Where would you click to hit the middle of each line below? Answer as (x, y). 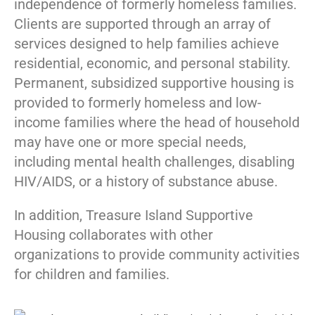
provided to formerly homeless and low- (138, 103)
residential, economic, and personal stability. (152, 63)
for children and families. (92, 274)
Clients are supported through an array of (142, 24)
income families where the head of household (157, 122)
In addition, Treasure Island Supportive (134, 215)
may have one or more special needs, (130, 142)
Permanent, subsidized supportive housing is (154, 83)
